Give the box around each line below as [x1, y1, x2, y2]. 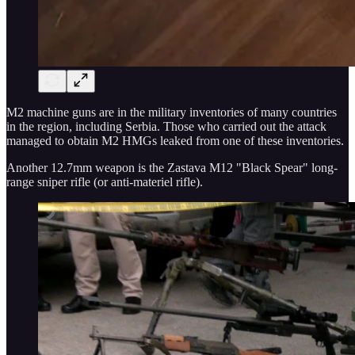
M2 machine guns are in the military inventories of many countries [6, 105, 337, 119]
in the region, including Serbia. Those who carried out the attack [6, 119, 326, 133]
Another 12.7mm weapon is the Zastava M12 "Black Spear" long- [6, 160, 338, 174]
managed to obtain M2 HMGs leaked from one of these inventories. [6, 133, 344, 147]
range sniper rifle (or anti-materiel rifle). [6, 174, 203, 189]
